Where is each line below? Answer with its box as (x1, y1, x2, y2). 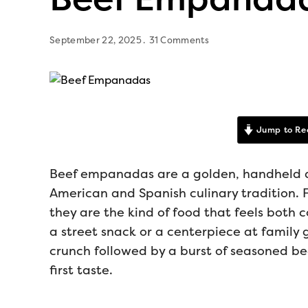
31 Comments (148, 35, 210, 45)
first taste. (49, 263, 113, 278)
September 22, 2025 (49, 35, 142, 45)
